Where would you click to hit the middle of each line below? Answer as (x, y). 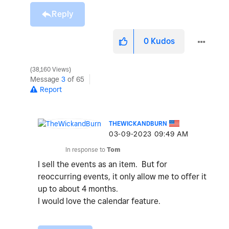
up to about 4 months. (80, 189)
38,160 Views (51, 69)
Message (46, 79)
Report (51, 89)
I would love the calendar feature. (100, 201)
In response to (86, 149)
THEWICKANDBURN (138, 123)
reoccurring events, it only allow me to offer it (122, 176)
